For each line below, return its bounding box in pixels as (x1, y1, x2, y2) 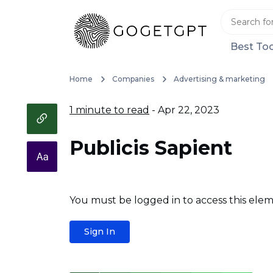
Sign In (84, 226, 115, 237)
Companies (112, 74, 154, 83)
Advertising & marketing (173, 74, 265, 83)
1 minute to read (69, 104, 149, 116)
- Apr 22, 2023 (149, 104, 219, 116)
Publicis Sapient (69, 136, 232, 160)
